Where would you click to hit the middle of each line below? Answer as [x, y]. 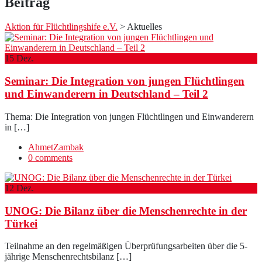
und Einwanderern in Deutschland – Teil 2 [106, 94]
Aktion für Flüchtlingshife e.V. [61, 27]
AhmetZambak [56, 147]
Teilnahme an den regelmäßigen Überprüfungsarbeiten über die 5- [126, 246]
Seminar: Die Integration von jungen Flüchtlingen [125, 81]
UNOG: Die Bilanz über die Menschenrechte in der [126, 211]
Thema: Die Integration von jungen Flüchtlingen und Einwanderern [129, 116]
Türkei [21, 223]
